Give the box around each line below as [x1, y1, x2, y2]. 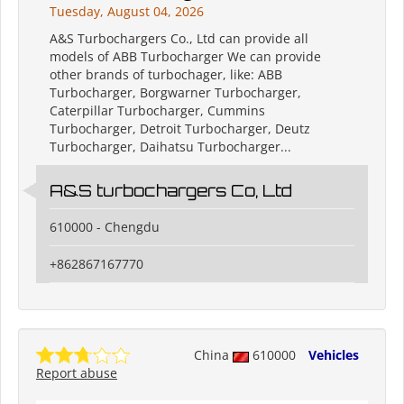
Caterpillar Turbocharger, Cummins [50, 102, 265, 120]
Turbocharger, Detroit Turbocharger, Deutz [50, 120, 310, 138]
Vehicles [308, 346, 359, 364]
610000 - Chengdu [50, 218, 160, 236]
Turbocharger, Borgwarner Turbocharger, [50, 84, 301, 102]
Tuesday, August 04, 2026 [50, 3, 204, 21]
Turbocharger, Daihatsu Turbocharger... [50, 138, 291, 156]
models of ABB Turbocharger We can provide [50, 48, 321, 66]
